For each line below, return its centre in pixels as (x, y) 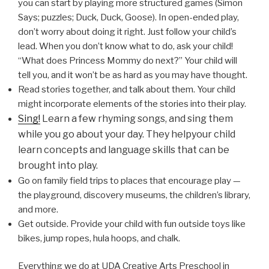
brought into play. (58, 165)
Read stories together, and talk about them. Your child (127, 89)
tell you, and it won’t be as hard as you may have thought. (133, 75)
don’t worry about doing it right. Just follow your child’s (127, 32)
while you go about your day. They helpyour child (127, 134)
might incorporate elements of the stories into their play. (132, 104)
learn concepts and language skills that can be (124, 150)
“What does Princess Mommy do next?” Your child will (128, 60)
